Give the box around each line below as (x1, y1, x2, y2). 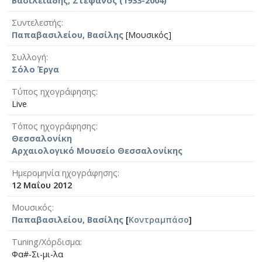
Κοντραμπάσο (129, 213, 189, 225)
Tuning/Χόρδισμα (12, 236, 80, 247)
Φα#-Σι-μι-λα (12, 248, 63, 260)
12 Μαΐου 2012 (12, 179, 72, 191)
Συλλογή (12, 51, 46, 63)
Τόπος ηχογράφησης (12, 120, 96, 132)
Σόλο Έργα (12, 63, 59, 75)
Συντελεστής (12, 16, 61, 28)
